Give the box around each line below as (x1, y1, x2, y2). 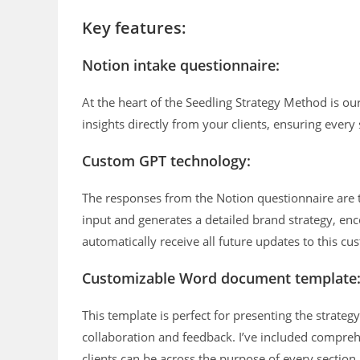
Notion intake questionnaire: (82, 55, 280, 76)
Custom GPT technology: (82, 151, 251, 171)
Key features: (82, 17, 186, 39)
